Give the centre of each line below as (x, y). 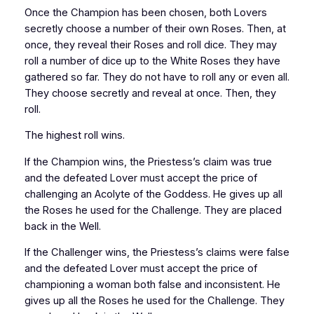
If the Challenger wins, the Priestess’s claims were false (157, 253)
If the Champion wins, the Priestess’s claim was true (148, 162)
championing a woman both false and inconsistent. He (152, 285)
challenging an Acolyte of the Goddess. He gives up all (153, 194)
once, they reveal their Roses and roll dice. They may (150, 45)
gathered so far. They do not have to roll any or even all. (157, 77)
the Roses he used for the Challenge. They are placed (153, 210)
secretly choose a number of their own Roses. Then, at (155, 28)
